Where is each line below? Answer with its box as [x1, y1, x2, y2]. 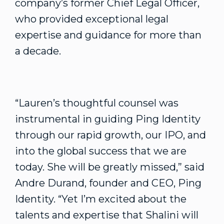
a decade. [15, 45, 63, 57]
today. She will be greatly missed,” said [15, 161, 204, 173]
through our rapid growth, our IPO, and [15, 129, 206, 141]
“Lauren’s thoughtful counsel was [15, 97, 178, 109]
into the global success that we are [15, 145, 186, 157]
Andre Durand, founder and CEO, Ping [15, 177, 201, 189]
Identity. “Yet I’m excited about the [15, 193, 186, 205]
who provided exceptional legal [15, 13, 168, 25]
